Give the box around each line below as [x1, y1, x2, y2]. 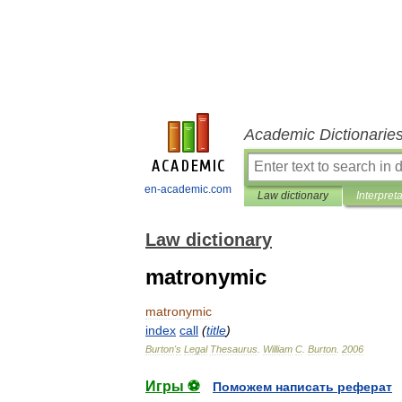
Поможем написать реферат [213, 380, 392, 394]
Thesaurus [210, 344, 258, 354]
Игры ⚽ [145, 379, 200, 394]
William [263, 344, 293, 354]
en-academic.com [144, 183, 232, 196]
